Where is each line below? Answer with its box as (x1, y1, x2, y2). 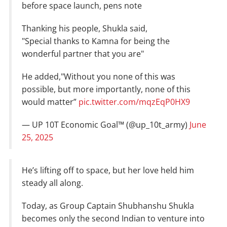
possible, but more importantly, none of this (22, 84, 191, 95)
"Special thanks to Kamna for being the (22, 35, 170, 47)
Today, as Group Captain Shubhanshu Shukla (22, 200, 194, 212)
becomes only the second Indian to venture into (22, 213, 205, 224)
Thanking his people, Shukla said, (22, 23, 147, 34)
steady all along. (22, 177, 83, 189)
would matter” (22, 96, 79, 108)
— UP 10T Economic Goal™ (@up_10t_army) (22, 119, 190, 131)
